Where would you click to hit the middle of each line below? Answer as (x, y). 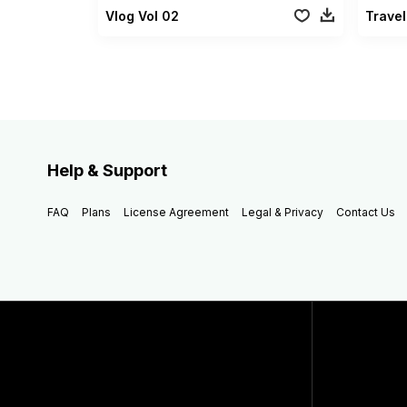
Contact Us (366, 212)
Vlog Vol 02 (142, 15)
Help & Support (107, 170)
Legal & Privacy (283, 212)
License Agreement (176, 212)
